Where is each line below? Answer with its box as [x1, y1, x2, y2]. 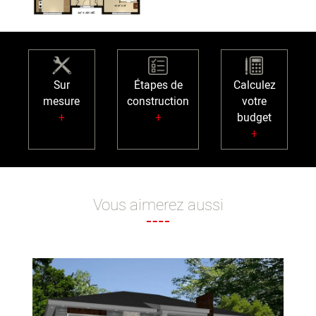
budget [237, 110, 272, 127]
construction [127, 94, 189, 111]
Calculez [233, 78, 276, 95]
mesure [43, 94, 80, 111]
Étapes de [133, 78, 183, 95]
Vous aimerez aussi [92, 194, 224, 217]
